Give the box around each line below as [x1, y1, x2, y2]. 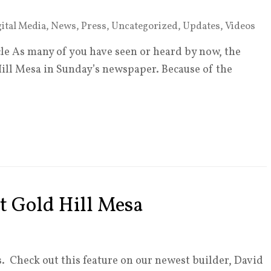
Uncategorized [111, 19, 178, 33]
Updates [183, 19, 220, 33]
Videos [225, 19, 255, 33]
